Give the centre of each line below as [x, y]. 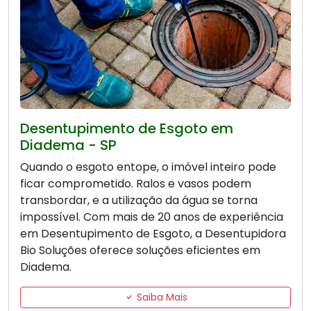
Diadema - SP [68, 145]
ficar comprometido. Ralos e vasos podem [136, 184]
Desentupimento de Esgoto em [127, 129]
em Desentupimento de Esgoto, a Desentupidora [153, 234]
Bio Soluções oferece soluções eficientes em [140, 251]
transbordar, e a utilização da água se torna [139, 201]
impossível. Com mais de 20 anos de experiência [152, 217]
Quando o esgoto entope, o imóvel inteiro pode [148, 167]
